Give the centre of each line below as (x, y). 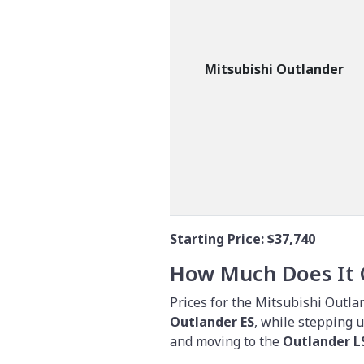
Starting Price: (219, 239)
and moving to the (226, 342)
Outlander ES (212, 322)
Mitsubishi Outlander (274, 69)
